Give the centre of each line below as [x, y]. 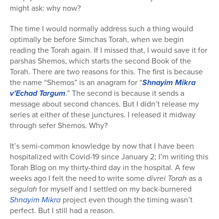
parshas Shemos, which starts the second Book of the [100, 61]
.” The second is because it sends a [125, 93]
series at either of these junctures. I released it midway [103, 115]
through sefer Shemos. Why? [59, 126]
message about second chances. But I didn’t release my [104, 104]
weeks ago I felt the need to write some [78, 178]
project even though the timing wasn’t [127, 200]
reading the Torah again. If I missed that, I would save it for [109, 50]
